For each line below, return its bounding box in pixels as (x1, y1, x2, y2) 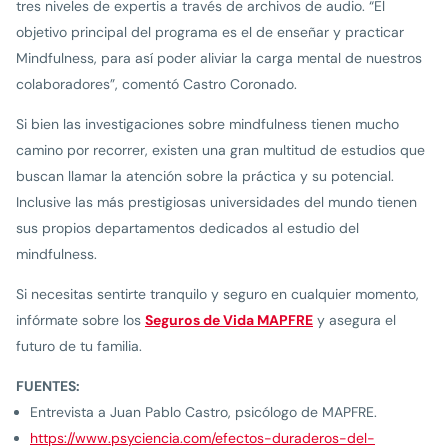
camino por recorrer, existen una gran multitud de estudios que (16, 141, 425, 160)
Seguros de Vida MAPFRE (145, 311, 313, 330)
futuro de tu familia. (16, 337, 142, 356)
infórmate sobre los (16, 311, 145, 330)
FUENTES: (16, 377, 80, 396)
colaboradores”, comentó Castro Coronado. (16, 75, 297, 94)
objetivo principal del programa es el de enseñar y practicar (16, 23, 404, 42)
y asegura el (313, 311, 396, 330)
